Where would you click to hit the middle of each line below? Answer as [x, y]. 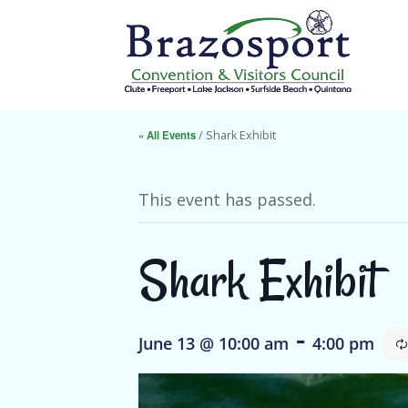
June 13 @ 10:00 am [214, 343]
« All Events [167, 135]
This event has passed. [227, 199]
